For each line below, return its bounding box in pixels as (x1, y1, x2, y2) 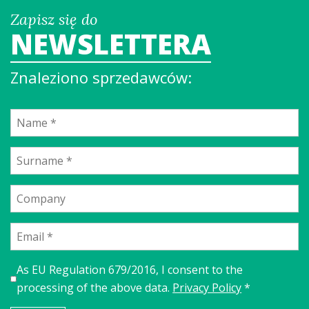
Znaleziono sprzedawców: (10, 67, 192, 88)
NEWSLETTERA (10, 25, 211, 63)
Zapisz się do (10, 10, 97, 29)
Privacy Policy (172, 280, 242, 295)
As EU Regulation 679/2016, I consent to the (17, 262, 243, 277)
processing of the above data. (17, 280, 173, 295)
